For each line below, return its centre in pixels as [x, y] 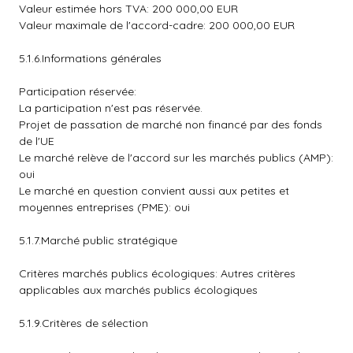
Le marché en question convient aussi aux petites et [154, 191]
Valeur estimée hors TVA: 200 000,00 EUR [128, 9]
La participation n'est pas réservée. [111, 108]
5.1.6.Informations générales [90, 58]
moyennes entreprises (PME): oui [104, 207]
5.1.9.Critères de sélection [84, 323]
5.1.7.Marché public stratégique [98, 240]
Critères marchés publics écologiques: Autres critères [157, 273]
